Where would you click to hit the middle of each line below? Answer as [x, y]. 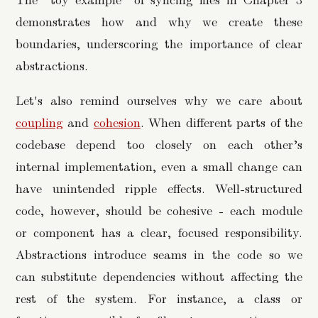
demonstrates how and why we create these [159, 21]
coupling [39, 121]
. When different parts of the [221, 121]
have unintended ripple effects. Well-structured [159, 187]
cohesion [117, 121]
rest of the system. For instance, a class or [159, 297]
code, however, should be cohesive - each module [159, 209]
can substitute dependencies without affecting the [159, 275]
